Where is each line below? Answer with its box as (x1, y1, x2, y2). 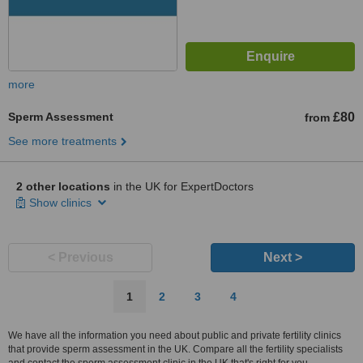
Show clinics (29, 196, 95, 209)
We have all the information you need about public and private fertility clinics (8, 330, 341, 341)
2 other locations (16, 180, 110, 193)
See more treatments (8, 135, 117, 147)
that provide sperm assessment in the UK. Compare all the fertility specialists (8, 344, 343, 355)
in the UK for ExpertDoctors (110, 180, 254, 193)
